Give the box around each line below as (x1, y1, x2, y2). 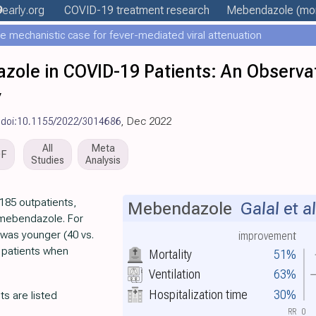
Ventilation (148, 267, 200, 282)
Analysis (85, 154, 121, 166)
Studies (31, 154, 64, 166)
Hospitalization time (148, 286, 248, 302)
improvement (238, 229, 297, 243)
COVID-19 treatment (64, 4, 164, 17)
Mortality (148, 246, 192, 262)
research (164, 4, 209, 17)
